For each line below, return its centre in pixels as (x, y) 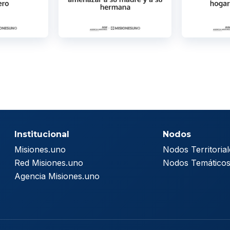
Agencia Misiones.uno (57, 176)
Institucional (42, 134)
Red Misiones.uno (49, 162)
